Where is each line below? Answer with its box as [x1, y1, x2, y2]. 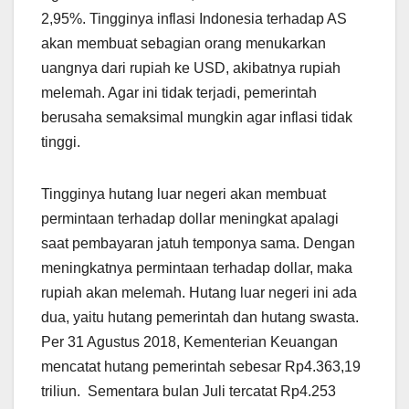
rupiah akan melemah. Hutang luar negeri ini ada [41, 284, 357, 300]
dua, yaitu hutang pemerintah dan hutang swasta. [41, 309, 359, 325]
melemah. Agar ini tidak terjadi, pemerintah [41, 84, 317, 100]
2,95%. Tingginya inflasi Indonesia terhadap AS [41, 10, 351, 26]
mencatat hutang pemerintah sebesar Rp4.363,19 [41, 358, 361, 374]
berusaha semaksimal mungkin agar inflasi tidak [41, 109, 352, 125]
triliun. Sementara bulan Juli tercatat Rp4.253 [41, 383, 336, 399]
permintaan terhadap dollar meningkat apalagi [41, 210, 339, 226]
